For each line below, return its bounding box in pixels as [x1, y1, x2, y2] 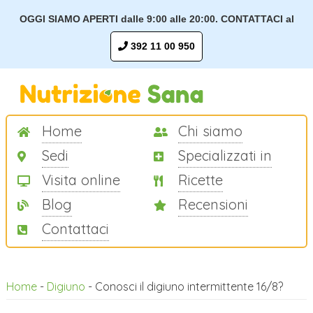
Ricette [177, 170, 223, 189]
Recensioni [177, 195, 248, 213]
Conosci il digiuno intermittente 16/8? [94, 279, 283, 293]
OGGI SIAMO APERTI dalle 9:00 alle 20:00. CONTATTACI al [19, 13, 294, 24]
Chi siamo [177, 122, 242, 140]
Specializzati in [177, 146, 272, 164]
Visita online [41, 170, 120, 189]
